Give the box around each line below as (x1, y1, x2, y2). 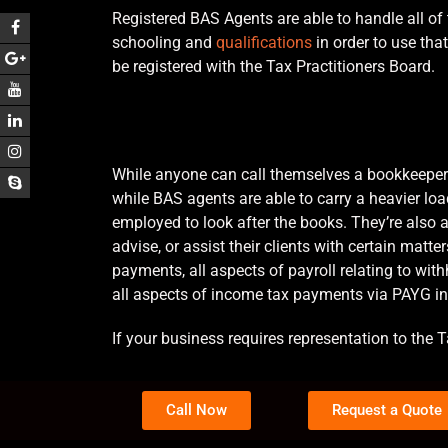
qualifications (216, 32, 312, 52)
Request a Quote (331, 400, 442, 419)
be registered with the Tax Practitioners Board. (112, 56, 435, 76)
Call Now (166, 400, 228, 419)
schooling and (112, 32, 216, 52)
